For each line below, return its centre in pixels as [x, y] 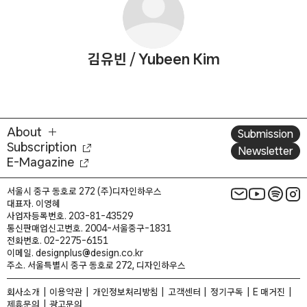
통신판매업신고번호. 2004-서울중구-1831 [89, 228]
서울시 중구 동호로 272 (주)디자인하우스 [84, 191]
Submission [266, 133]
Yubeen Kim [179, 59]
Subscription [42, 147]
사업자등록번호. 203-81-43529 [70, 216]
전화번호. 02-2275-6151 [58, 240]
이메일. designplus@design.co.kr [75, 253]
